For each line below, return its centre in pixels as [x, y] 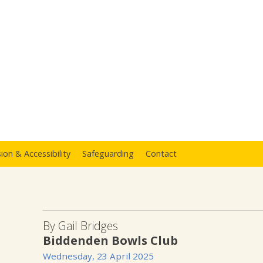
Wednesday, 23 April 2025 [98, 256]
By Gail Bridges [80, 225]
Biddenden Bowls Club [110, 240]
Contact [161, 154]
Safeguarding [108, 154]
